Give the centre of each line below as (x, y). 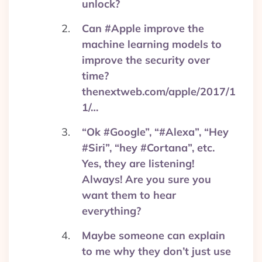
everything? (111, 211)
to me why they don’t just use (156, 251)
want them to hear (129, 195)
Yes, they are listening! (138, 163)
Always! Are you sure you (146, 179)
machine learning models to (152, 44)
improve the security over (146, 60)
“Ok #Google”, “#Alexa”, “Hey (155, 132)
